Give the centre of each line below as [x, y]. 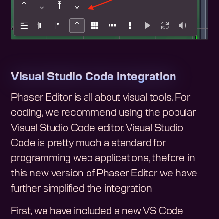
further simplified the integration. [82, 189]
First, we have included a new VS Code [97, 211]
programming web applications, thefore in [103, 158]
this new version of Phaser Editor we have [104, 174]
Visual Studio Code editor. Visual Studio [97, 128]
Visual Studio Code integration [94, 77]
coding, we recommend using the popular [103, 113]
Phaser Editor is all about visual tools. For [100, 98]
